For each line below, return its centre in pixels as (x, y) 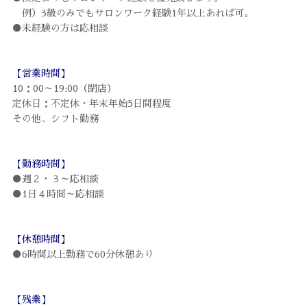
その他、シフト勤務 (55, 119)
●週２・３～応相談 (55, 179)
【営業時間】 (41, 74)
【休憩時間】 (41, 240)
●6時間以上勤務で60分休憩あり (83, 255)
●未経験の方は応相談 (60, 28)
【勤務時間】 (41, 164)
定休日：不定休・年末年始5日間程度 (91, 104)
